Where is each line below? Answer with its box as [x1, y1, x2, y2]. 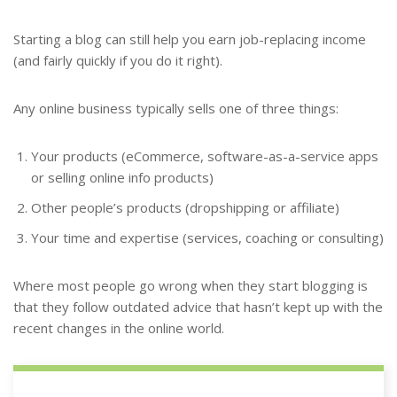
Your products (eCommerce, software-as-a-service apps [31, 146, 378, 165]
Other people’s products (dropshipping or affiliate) [31, 198, 339, 216]
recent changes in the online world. [13, 318, 224, 337]
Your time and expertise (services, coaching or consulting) [31, 228, 384, 246]
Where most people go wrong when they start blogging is [13, 276, 368, 294]
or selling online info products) [31, 167, 214, 186]
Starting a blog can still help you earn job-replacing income [13, 29, 366, 48]
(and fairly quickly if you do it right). [13, 51, 222, 69]
